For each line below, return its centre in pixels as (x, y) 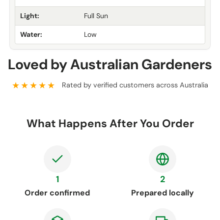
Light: (30, 16)
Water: (31, 35)
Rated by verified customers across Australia (135, 85)
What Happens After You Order (110, 124)
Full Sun (96, 16)
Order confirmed (57, 193)
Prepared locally (163, 193)
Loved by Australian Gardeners (110, 65)
